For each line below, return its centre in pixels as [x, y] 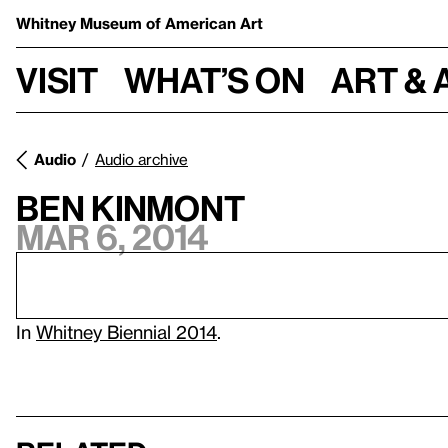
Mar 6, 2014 [112, 237]
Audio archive [141, 159]
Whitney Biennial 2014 [126, 331]
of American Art [204, 23]
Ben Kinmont [130, 208]
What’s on [214, 79]
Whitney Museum [81, 23]
